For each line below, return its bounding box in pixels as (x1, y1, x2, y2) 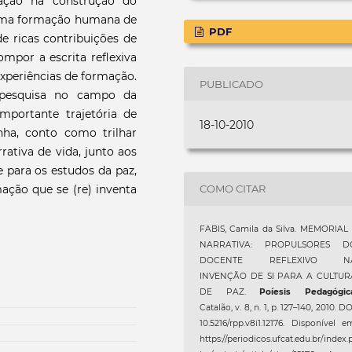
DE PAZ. (200, 286, 260, 297)
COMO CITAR (200, 182, 266, 196)
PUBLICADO (200, 77, 264, 90)
